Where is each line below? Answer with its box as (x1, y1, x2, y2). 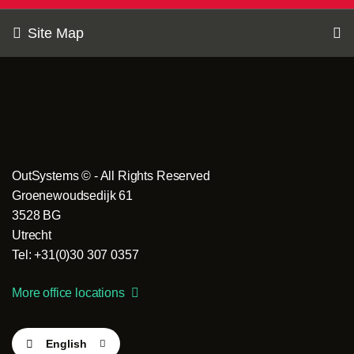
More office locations (12, 286, 128, 299)
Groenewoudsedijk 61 (12, 188, 133, 202)
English (46, 337, 87, 350)
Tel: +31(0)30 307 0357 (12, 247, 139, 262)
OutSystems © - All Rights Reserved (12, 168, 210, 183)
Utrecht (12, 228, 51, 242)
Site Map (28, 24, 84, 41)
